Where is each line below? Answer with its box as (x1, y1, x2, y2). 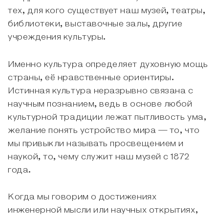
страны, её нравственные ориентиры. (8, 73, 175, 82)
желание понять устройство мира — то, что (8, 126, 200, 135)
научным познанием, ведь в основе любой (8, 99, 193, 109)
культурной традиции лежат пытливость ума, (8, 112, 207, 122)
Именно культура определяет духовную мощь (8, 60, 208, 69)
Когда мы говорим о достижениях (8, 193, 157, 202)
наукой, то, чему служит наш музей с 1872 (8, 152, 190, 161)
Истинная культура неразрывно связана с (8, 86, 194, 95)
